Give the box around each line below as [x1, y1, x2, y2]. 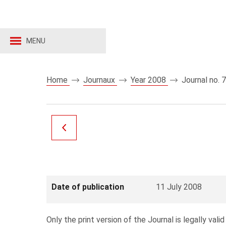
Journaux [83, 75, 117, 85]
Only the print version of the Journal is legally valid [46, 215, 224, 224]
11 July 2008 [155, 182, 202, 192]
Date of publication [51, 182, 124, 192]
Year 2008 [131, 75, 168, 85]
